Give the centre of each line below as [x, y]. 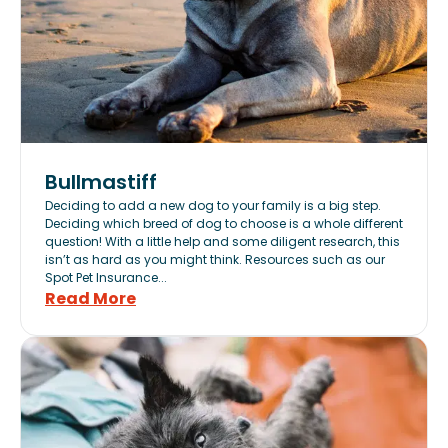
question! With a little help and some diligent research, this [222, 241]
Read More [90, 298]
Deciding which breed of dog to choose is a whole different [224, 223]
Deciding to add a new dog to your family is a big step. [213, 205]
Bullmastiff [101, 182]
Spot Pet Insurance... [106, 277]
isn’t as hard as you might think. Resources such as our [215, 259]
